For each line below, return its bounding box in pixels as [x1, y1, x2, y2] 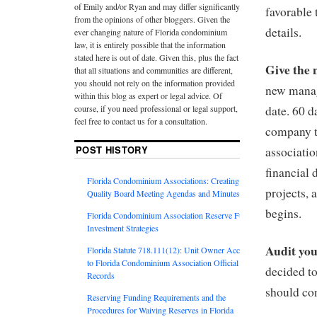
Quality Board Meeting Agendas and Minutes [87, 187, 240, 199]
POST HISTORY [76, 142, 148, 156]
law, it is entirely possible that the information [74, 38, 226, 50]
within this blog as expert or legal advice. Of [74, 89, 222, 101]
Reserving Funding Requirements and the [87, 291, 226, 303]
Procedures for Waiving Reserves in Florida [87, 304, 234, 316]
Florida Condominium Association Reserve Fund [87, 209, 252, 221]
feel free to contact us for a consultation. [74, 115, 207, 127]
